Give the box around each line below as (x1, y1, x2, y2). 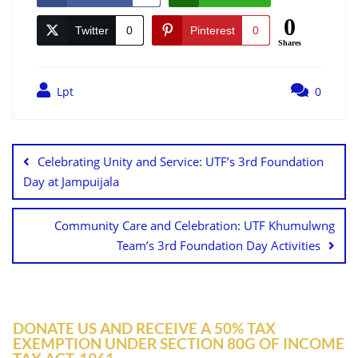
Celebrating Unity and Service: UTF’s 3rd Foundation (38, 153, 324, 170)
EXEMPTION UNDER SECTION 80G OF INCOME (13, 334, 344, 353)
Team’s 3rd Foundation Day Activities (117, 237, 320, 254)
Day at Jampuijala (23, 173, 119, 190)
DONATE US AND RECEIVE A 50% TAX (13, 319, 276, 338)
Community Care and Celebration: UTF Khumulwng (54, 217, 335, 234)
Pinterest (190, 24, 235, 38)
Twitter (75, 24, 109, 38)
